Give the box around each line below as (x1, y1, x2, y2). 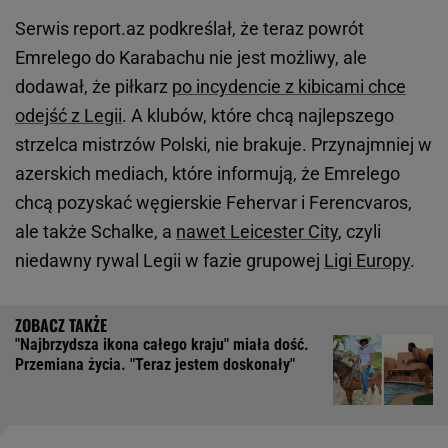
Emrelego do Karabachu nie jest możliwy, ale (15, 47, 367, 69)
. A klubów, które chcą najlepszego (122, 105, 394, 127)
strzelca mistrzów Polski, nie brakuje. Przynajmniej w (15, 134, 432, 156)
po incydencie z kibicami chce (172, 76, 406, 98)
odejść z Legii (15, 105, 122, 127)
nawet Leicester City (176, 221, 338, 243)
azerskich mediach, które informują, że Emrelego (15, 163, 400, 185)
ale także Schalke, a (15, 221, 176, 243)
